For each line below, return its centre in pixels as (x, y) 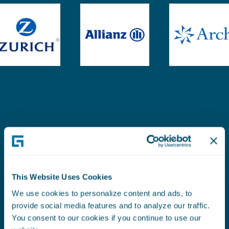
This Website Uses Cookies (62, 177)
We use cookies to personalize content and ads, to (102, 193)
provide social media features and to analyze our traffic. (111, 205)
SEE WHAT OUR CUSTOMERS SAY (69, 185)
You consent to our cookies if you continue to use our (107, 217)
